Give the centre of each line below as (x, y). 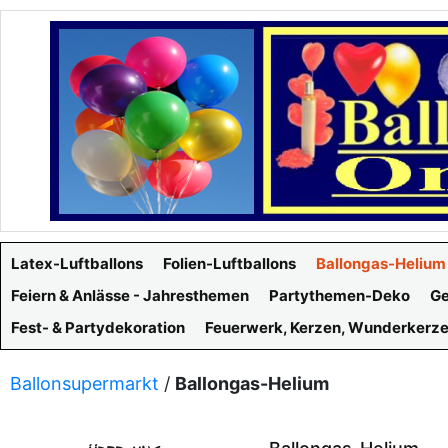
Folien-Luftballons (229, 263)
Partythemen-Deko (339, 295)
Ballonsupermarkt (84, 383)
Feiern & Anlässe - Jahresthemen (130, 295)
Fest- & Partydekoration (98, 327)
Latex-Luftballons (77, 263)
